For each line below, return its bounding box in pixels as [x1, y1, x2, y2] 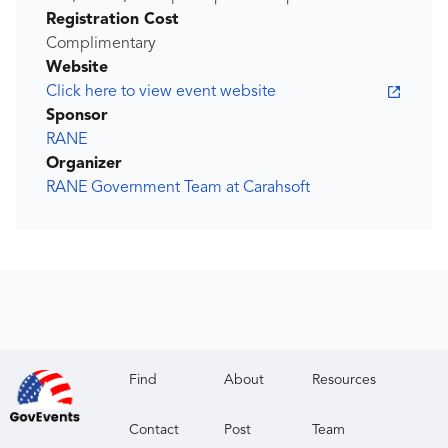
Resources [312, 373, 377, 388]
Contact [129, 423, 180, 438]
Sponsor [46, 108, 108, 125]
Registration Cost [46, 12, 179, 29]
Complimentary [46, 36, 156, 53]
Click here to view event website [46, 84, 276, 101]
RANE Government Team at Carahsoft [46, 180, 310, 197]
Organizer [46, 156, 122, 173]
